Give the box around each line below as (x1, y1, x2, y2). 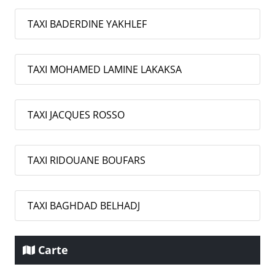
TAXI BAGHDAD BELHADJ (28, 199, 140, 213)
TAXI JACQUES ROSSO (28, 108, 125, 122)
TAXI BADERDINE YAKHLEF (28, 17, 147, 31)
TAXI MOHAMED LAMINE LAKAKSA (28, 63, 182, 77)
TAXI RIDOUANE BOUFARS (28, 153, 145, 168)
